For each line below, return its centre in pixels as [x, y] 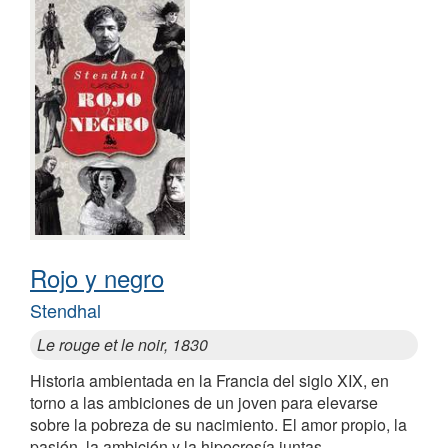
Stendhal [65, 310]
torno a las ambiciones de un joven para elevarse [204, 403]
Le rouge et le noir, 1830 [122, 345]
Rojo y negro [97, 278]
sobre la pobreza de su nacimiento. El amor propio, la [218, 425]
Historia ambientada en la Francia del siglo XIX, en [209, 381]
